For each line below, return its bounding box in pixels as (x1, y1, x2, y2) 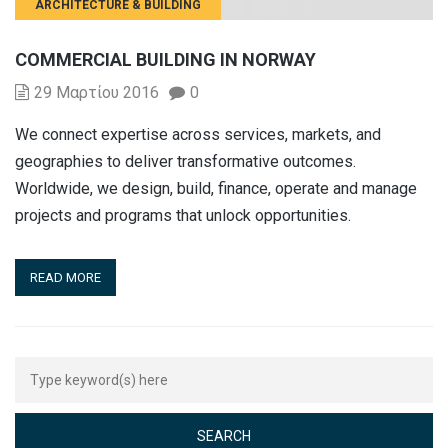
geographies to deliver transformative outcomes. (15, 151, 356, 171)
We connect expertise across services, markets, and (15, 124, 381, 144)
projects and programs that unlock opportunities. (15, 205, 351, 225)
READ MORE (30, 269, 101, 285)
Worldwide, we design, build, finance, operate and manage (15, 178, 417, 198)
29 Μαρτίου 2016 (34, 82, 159, 102)
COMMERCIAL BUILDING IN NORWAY (15, 48, 316, 70)
